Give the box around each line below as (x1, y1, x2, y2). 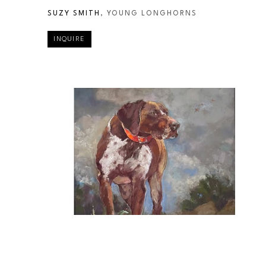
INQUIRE (53, 36, 85, 43)
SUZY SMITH (47, 9, 100, 17)
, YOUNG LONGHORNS (100, 9, 197, 17)
